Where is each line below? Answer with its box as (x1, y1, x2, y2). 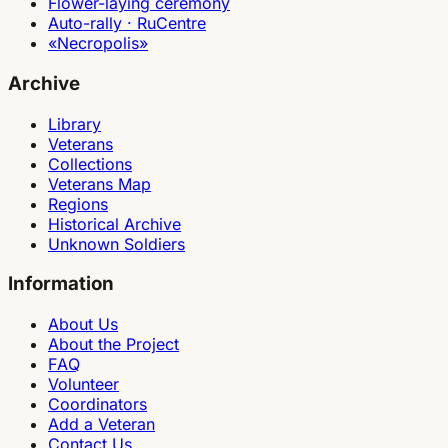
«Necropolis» (48, 33, 148, 54)
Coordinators (48, 394, 147, 415)
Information (8, 272, 114, 296)
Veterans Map (48, 173, 151, 194)
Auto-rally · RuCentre (48, 13, 206, 34)
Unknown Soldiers (48, 233, 185, 254)
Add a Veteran (48, 414, 155, 435)
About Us (48, 314, 118, 335)
